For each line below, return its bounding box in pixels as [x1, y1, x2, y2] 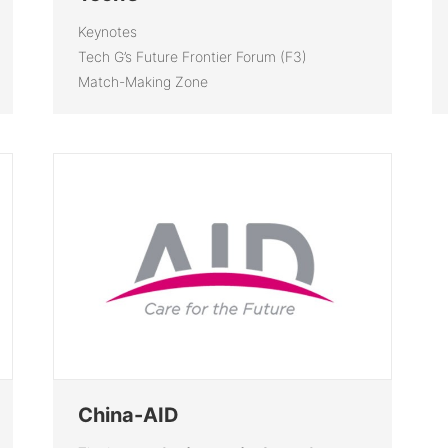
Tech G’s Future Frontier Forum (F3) [78, 47, 307, 65]
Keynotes [78, 22, 137, 40]
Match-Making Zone [78, 72, 208, 90]
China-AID [78, 402, 179, 427]
